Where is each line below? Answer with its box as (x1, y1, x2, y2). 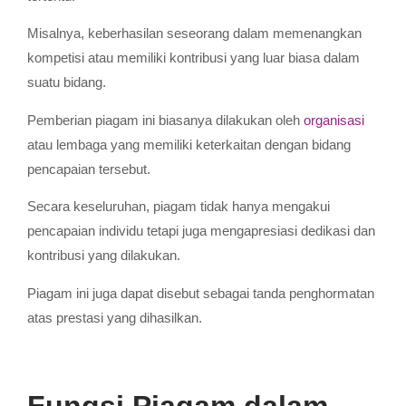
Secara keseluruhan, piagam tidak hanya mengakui (27, 198, 330, 215)
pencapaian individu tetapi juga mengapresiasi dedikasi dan (27, 223, 375, 239)
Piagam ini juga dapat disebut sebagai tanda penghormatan (27, 285, 374, 301)
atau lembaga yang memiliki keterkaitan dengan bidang (27, 136, 351, 152)
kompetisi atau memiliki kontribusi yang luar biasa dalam (27, 50, 360, 66)
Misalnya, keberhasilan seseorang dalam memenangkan (27, 25, 362, 42)
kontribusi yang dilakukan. (27, 247, 180, 264)
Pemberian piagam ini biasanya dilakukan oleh (27, 111, 304, 128)
